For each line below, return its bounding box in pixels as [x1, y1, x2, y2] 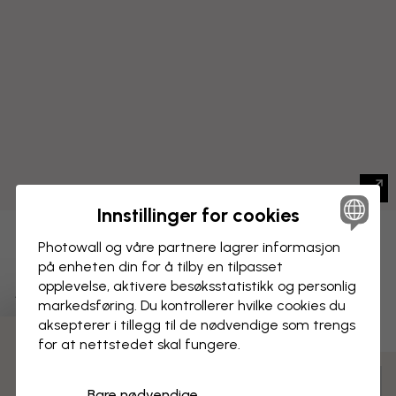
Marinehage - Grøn [14, 276, 219, 304]
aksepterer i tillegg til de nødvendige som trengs [38, 316, 356, 334]
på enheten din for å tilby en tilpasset [38, 258, 284, 276]
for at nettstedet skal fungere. [38, 336, 241, 354]
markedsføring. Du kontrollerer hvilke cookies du [38, 297, 346, 315]
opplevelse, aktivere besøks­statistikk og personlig [38, 278, 357, 295]
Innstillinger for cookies [96, 203, 300, 228]
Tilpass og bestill [140, 375, 256, 392]
